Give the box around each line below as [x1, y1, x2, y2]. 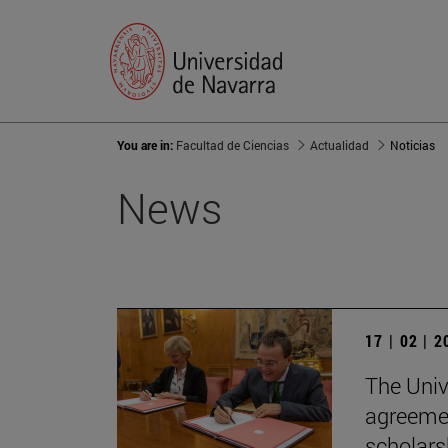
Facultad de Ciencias [176, 137, 289, 154]
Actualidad [310, 137, 369, 154]
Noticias [390, 137, 435, 154]
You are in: [117, 137, 176, 154]
